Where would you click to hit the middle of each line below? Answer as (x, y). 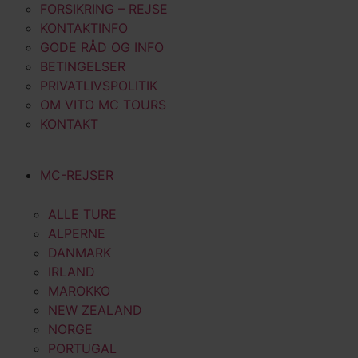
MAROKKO (79, 291)
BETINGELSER (83, 67)
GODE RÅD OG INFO (102, 48)
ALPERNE (77, 234)
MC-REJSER (77, 175)
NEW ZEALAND (95, 310)
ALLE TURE (82, 215)
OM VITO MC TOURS (103, 105)
